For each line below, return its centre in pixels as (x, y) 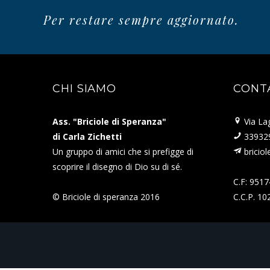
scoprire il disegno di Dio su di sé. (117, 166)
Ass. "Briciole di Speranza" (109, 121)
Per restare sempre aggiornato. (141, 20)
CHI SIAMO (85, 88)
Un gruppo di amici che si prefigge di (123, 151)
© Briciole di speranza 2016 (106, 196)
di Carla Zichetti (87, 136)
